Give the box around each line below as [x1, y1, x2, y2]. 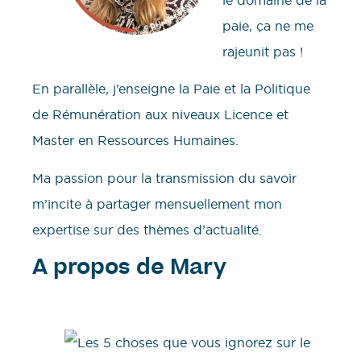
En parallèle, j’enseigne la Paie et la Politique [32, 81, 310, 98]
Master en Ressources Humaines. [32, 132, 243, 149]
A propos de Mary [32, 259, 226, 280]
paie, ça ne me [222, 17, 313, 34]
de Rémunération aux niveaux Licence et [32, 106, 288, 123]
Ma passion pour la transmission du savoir [32, 169, 297, 186]
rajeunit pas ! [222, 43, 307, 60]
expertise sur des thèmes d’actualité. [32, 221, 262, 238]
